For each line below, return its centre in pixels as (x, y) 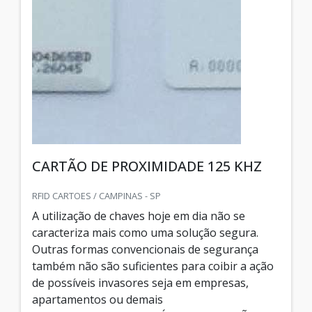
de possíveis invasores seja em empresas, (140, 282)
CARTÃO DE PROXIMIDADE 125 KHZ (147, 166)
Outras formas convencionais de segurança (145, 249)
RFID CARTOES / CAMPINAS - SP (96, 195)
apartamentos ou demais (97, 299)
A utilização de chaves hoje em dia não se (139, 216)
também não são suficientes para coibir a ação (153, 266)
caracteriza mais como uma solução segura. (145, 232)
